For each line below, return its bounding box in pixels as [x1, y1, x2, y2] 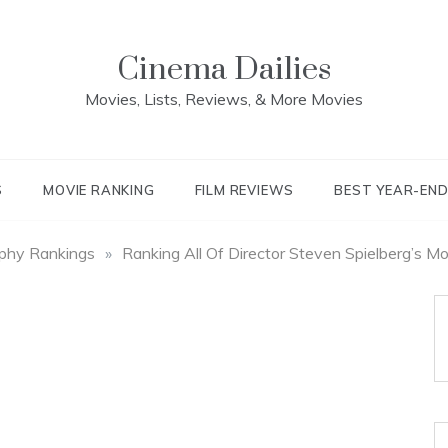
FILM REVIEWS [194, 182, 295, 198]
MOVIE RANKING [43, 182, 155, 198]
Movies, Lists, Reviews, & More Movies [85, 89, 363, 109]
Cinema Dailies [117, 50, 331, 89]
